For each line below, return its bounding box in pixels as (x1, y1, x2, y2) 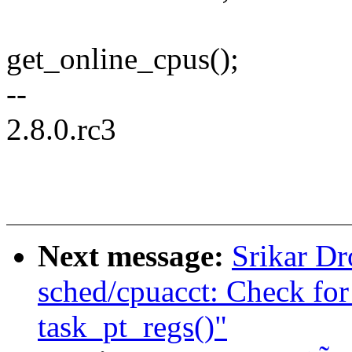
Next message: (38, 239, 232, 273)
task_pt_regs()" (38, 310, 227, 344)
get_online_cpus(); (6, 42, 239, 76)
